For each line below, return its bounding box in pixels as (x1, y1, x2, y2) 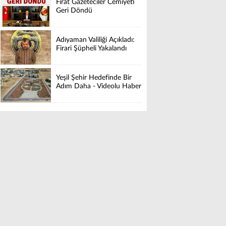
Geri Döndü (56, 7, 92, 15)
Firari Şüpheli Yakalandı (56, 45, 127, 52)
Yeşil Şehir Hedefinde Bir (56, 74, 132, 82)
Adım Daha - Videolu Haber (56, 83, 141, 90)
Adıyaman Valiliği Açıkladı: (56, 36, 135, 44)
